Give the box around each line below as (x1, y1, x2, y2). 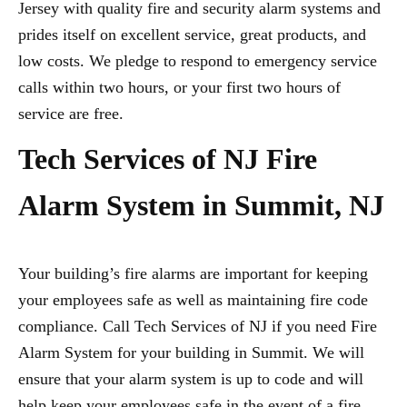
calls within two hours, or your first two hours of (18, 78, 341, 96)
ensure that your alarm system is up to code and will (18, 370, 363, 388)
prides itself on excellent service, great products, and (18, 25, 366, 44)
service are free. (18, 104, 124, 123)
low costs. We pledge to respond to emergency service (18, 52, 377, 70)
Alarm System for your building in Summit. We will (18, 343, 364, 362)
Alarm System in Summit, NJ (18, 189, 384, 222)
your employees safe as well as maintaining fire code (18, 291, 368, 309)
